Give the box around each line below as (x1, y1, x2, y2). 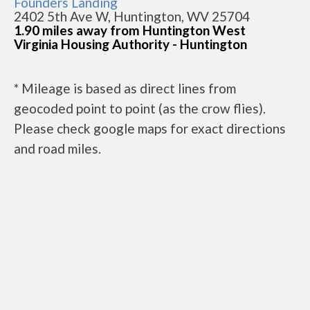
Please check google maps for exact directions (14, 120, 286, 136)
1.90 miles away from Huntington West (14, 22, 246, 38)
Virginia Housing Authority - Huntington (14, 36, 247, 52)
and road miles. (14, 140, 101, 156)
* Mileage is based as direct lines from (14, 80, 236, 96)
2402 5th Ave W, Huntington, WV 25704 (14, 8, 250, 24)
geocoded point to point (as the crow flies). (14, 100, 266, 116)
